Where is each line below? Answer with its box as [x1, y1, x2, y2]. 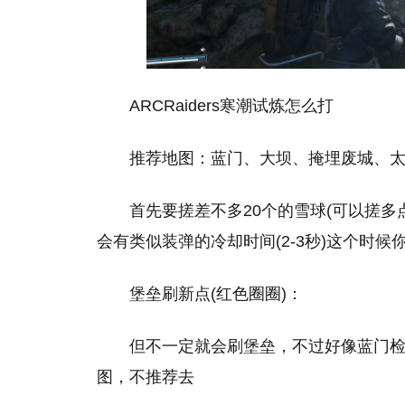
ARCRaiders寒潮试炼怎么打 [129, 97, 334, 115]
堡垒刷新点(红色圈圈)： [129, 285, 303, 303]
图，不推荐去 [97, 368, 194, 386]
